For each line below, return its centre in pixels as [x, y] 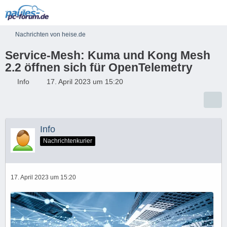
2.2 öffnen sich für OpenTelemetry [99, 67]
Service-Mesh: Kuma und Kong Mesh [108, 55]
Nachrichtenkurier [68, 141]
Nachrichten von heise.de [50, 34]
